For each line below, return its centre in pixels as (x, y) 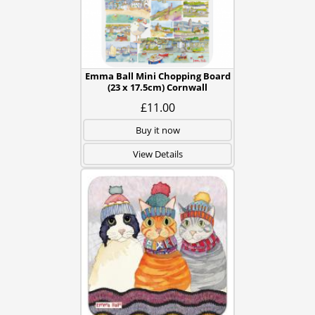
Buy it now (157, 130)
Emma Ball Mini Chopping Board (157, 76)
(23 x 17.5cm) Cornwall (157, 87)
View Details (157, 154)
